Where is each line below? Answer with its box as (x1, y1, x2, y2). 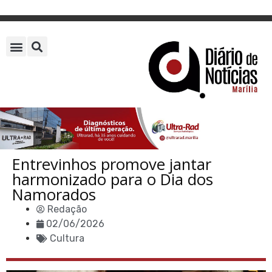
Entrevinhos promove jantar (12, 154, 211, 175)
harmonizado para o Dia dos (12, 169, 213, 191)
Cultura (50, 233, 84, 245)
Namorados (12, 184, 96, 206)
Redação (47, 203, 87, 216)
